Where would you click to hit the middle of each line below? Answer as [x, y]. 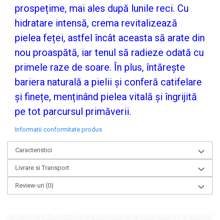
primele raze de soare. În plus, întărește [100, 67]
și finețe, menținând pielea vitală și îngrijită [106, 97]
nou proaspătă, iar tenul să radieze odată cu [109, 53]
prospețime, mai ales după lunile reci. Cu [102, 8]
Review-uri [30, 185]
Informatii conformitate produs [58, 129]
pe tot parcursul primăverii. [73, 111]
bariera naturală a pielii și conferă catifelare [108, 82]
